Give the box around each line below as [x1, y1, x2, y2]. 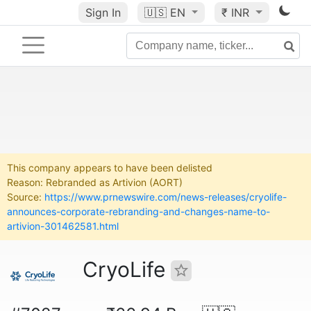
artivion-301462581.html [7, 220, 119, 232]
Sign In [85, 6, 121, 19]
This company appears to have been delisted [7, 162, 212, 174]
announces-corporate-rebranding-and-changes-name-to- [7, 205, 270, 217]
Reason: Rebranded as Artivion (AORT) [7, 176, 183, 188]
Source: [7, 191, 44, 203]
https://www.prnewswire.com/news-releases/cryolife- [44, 191, 287, 203]
